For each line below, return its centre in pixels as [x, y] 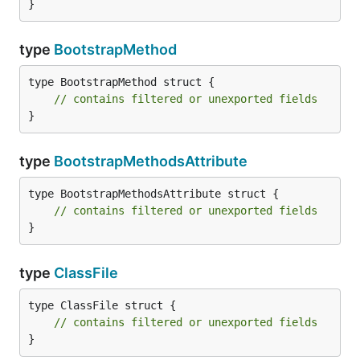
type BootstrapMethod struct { [121, 82]
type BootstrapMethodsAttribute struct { [153, 194]
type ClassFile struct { [102, 305]
